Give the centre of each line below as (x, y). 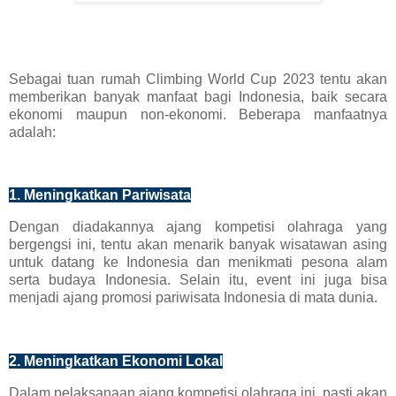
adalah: (32, 132)
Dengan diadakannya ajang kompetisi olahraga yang (198, 227)
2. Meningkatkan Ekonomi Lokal (116, 361)
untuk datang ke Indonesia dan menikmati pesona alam (198, 263)
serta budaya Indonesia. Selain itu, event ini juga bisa (198, 280)
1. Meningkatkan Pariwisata (100, 195)
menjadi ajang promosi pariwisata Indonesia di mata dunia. (193, 298)
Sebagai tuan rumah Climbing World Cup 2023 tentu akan (198, 79)
